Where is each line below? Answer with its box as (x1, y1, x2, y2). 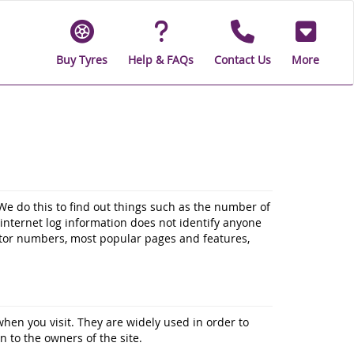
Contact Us (214, 51, 271, 67)
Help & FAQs (128, 51, 194, 67)
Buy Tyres (56, 51, 107, 67)
